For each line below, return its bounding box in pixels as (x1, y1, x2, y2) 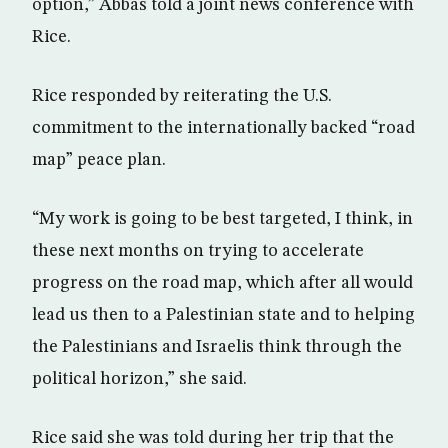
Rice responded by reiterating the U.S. (32, 87, 332, 105)
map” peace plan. (32, 151, 166, 169)
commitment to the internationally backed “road (32, 119, 415, 137)
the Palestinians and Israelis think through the (32, 338, 402, 356)
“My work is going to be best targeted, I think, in (32, 210, 413, 228)
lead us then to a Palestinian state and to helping (32, 306, 415, 324)
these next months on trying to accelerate (32, 242, 364, 260)
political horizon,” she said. (32, 370, 247, 388)
